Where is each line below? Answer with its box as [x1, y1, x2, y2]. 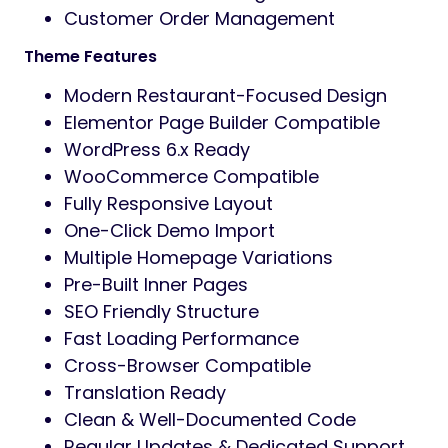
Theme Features [24, 44, 157, 68]
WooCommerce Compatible [64, 163, 319, 189]
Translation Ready [64, 379, 226, 405]
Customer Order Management [64, 5, 335, 31]
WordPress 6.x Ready [64, 136, 250, 162]
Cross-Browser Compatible [64, 352, 311, 378]
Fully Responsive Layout [64, 190, 273, 216]
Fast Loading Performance [64, 325, 299, 351]
